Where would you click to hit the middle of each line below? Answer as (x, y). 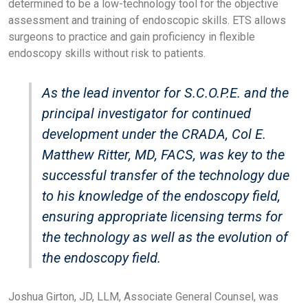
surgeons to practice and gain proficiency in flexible (132, 36)
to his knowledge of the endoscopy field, (161, 196)
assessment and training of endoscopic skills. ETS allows (147, 20)
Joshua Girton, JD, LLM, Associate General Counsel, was (143, 296)
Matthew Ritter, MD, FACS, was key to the (163, 154)
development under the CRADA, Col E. (154, 134)
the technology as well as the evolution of (165, 237)
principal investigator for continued (146, 113)
